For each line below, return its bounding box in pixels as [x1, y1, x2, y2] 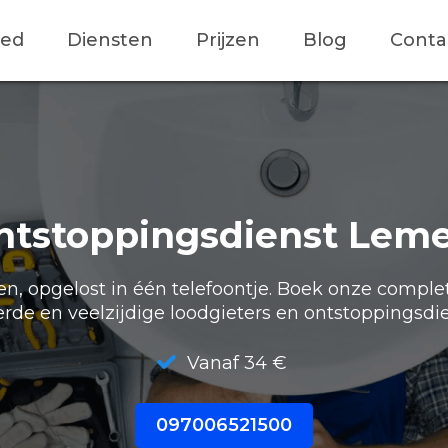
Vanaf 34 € [182, 352, 287, 374]
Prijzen [195, 29, 260, 51]
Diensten [66, 29, 153, 51]
